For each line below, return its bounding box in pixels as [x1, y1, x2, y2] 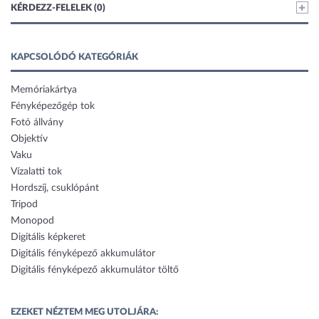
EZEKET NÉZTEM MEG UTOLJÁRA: [11, 308, 158, 318]
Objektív [11, 134, 48, 145]
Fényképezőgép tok [11, 101, 95, 112]
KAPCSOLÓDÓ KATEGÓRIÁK [11, 53, 138, 63]
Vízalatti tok [11, 167, 62, 177]
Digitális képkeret [11, 232, 85, 243]
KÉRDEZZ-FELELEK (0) [11, 4, 105, 14]
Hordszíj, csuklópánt [11, 183, 99, 194]
